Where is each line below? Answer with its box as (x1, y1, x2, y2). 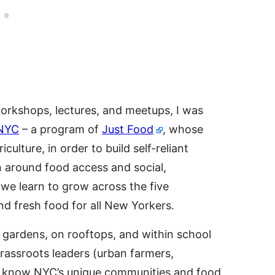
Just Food (102, 122, 153, 136)
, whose (163, 122, 204, 136)
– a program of (19, 122, 102, 136)
